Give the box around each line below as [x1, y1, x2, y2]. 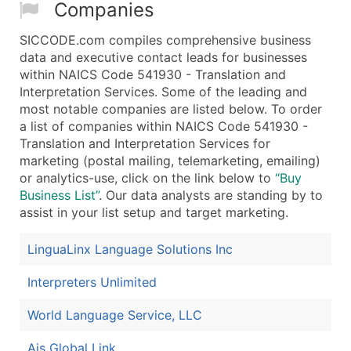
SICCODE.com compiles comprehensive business [20, 32, 311, 49]
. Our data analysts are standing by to [99, 187, 323, 204]
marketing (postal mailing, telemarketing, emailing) [20, 153, 320, 169]
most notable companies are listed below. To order [20, 101, 322, 118]
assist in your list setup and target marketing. [20, 204, 288, 221]
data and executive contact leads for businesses [20, 49, 307, 66]
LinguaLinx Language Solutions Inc [27, 241, 233, 258]
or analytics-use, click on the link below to [20, 170, 275, 186]
